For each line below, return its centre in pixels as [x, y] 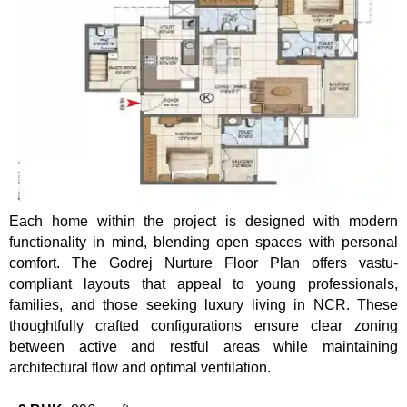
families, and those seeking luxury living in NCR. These [203, 304]
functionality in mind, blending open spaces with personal [203, 242]
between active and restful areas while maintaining [203, 346]
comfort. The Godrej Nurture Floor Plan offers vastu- [203, 263]
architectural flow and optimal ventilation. [140, 367]
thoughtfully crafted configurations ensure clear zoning [203, 325]
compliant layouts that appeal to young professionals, [203, 283]
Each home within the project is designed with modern [203, 221]
